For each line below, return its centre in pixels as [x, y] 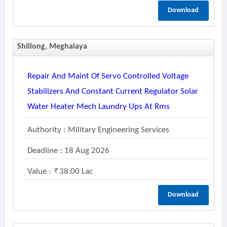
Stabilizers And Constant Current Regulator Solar [112, 91]
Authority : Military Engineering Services [98, 130]
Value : [40, 172]
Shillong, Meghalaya [52, 47]
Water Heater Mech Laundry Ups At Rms [98, 107]
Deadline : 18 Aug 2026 [68, 151]
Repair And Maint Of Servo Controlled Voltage [108, 76]
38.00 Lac [76, 172]
